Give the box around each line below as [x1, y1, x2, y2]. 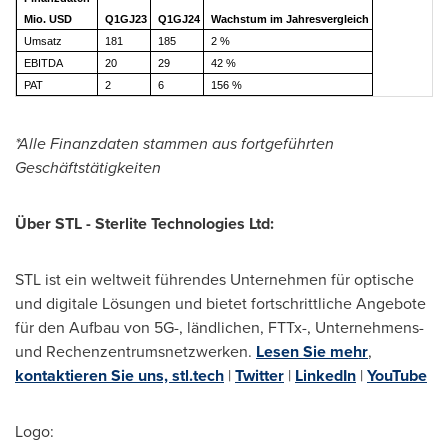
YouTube [367, 364, 427, 387]
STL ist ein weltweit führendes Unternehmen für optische [15, 268, 414, 291]
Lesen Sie [256, 340, 326, 363]
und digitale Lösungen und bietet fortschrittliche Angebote [15, 292, 426, 315]
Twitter [235, 364, 284, 387]
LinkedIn [295, 364, 356, 387]
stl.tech [172, 364, 224, 387]
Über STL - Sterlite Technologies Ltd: [15, 212, 274, 235]
